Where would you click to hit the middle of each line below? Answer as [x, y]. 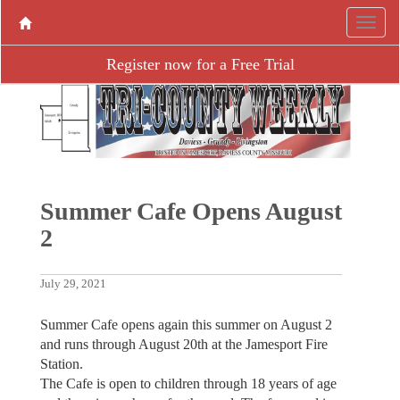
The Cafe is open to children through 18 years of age [188, 383]
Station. [61, 363]
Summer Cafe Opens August [191, 211]
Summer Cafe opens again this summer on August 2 [186, 324]
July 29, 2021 [73, 283]
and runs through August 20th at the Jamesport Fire [183, 344]
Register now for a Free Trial [200, 64]
